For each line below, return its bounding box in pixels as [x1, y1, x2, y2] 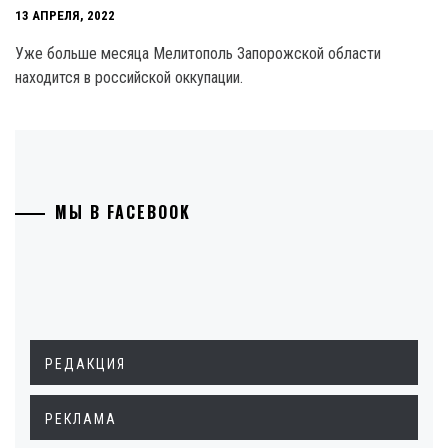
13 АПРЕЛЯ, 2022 [15, 8, 115, 24]
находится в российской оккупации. [15, 68, 243, 87]
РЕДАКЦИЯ [45, 356, 126, 372]
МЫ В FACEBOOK [55, 200, 191, 224]
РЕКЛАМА [45, 411, 117, 427]
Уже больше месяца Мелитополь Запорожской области [15, 44, 381, 63]
